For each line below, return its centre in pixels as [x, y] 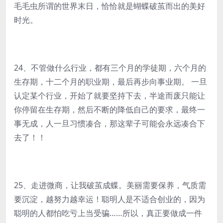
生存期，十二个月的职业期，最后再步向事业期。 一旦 [111, 82]
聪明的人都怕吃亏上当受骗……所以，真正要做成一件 [108, 213]
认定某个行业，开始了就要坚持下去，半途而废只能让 [110, 96]
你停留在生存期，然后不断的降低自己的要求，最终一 [110, 110]
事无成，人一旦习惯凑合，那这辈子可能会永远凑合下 [110, 123]
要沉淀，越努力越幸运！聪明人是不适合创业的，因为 [110, 199]
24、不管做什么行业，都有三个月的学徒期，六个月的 [110, 68]
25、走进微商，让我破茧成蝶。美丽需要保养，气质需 [110, 185]
